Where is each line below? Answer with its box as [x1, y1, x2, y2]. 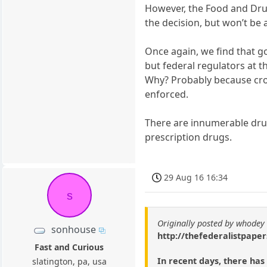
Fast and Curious [35, 241, 104, 253]
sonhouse [51, 223, 97, 237]
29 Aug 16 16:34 [164, 172, 228, 184]
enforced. [145, 88, 189, 101]
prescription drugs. [145, 131, 232, 144]
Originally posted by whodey [157, 217, 265, 229]
